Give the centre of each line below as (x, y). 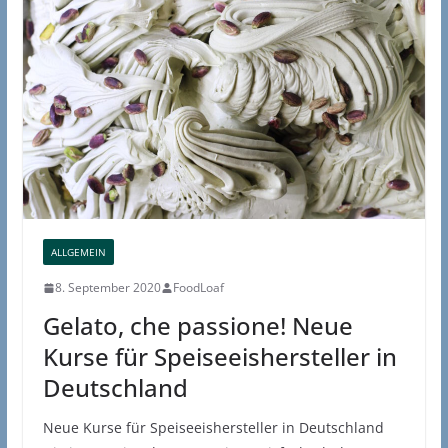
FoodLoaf (198, 288)
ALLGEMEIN (78, 252)
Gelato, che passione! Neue (197, 326)
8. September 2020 (107, 288)
